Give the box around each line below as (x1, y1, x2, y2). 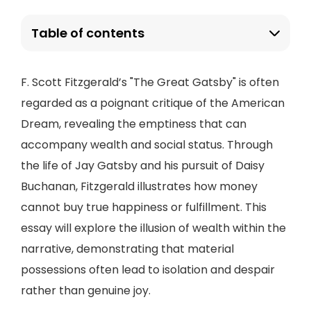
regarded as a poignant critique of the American (21, 95, 285, 111)
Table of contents (31, 24, 144, 42)
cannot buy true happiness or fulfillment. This (21, 199, 267, 215)
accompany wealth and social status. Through (21, 137, 273, 153)
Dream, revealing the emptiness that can (21, 116, 246, 132)
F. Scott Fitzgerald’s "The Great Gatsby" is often (21, 74, 279, 90)
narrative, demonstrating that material (21, 241, 234, 257)
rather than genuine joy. (21, 283, 151, 299)
